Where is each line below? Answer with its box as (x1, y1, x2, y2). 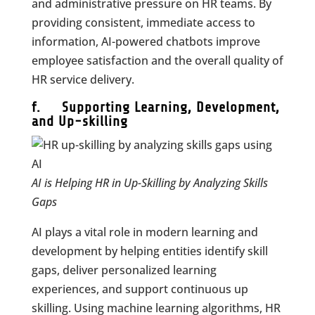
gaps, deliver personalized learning (31, 262, 217, 278)
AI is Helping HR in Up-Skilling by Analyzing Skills (31, 175, 268, 191)
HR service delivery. (31, 72, 134, 87)
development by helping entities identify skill (31, 243, 268, 259)
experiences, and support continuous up (31, 281, 248, 297)
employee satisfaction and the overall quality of (31, 53, 283, 68)
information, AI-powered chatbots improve (31, 34, 260, 49)
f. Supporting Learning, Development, (31, 99, 280, 115)
